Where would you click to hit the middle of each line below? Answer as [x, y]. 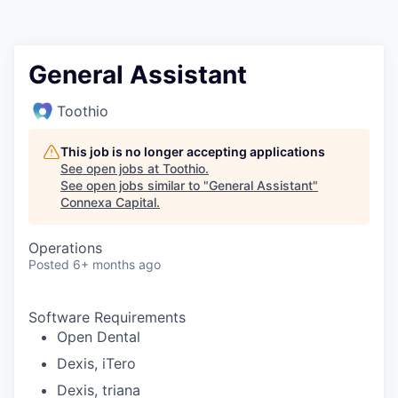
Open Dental [99, 337]
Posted [49, 264]
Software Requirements [107, 317]
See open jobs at [111, 168]
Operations [65, 248]
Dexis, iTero [96, 363]
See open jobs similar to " [135, 185]
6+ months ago [117, 264]
